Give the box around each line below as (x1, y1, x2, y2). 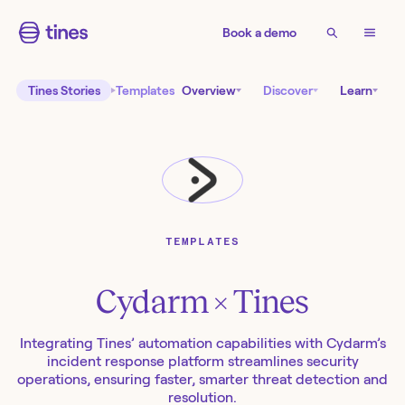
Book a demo (222, 25, 297, 40)
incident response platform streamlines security (46, 353, 359, 370)
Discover (263, 83, 313, 99)
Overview (182, 83, 236, 99)
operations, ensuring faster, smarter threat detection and (17, 372, 388, 388)
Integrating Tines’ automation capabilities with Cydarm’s (19, 335, 386, 352)
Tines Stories (27, 83, 100, 99)
